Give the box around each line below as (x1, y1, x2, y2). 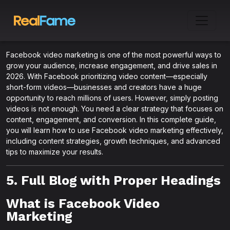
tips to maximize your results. (6, 147, 103, 156)
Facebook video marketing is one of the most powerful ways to (6, 50, 221, 59)
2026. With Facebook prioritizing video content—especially (6, 72, 207, 81)
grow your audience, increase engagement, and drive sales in (6, 61, 217, 70)
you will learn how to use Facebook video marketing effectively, (6, 126, 223, 135)
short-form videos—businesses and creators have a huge (6, 83, 202, 91)
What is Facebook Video (6, 196, 160, 211)
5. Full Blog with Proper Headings (6, 173, 221, 188)
